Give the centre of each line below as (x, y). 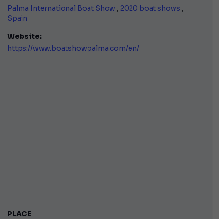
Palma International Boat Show (61, 8)
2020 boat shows (150, 8)
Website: (24, 36)
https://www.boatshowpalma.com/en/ (73, 48)
